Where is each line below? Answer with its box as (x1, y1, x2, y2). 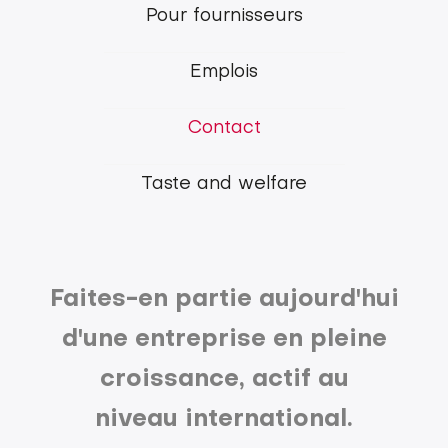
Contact (187, 119, 261, 137)
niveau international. (95, 407, 353, 432)
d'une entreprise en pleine (61, 327, 387, 352)
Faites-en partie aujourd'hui (49, 287, 399, 312)
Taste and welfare (141, 175, 307, 193)
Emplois (190, 63, 258, 81)
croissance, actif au (99, 367, 349, 392)
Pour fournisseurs (145, 7, 303, 25)
